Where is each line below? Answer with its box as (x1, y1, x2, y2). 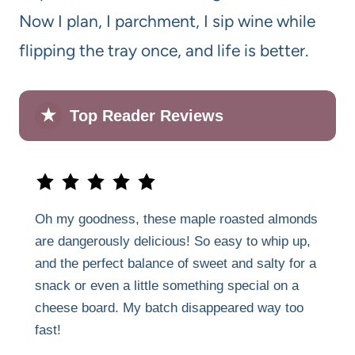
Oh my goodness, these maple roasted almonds (35, 211, 318, 227)
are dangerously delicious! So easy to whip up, (35, 233, 311, 249)
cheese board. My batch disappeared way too (35, 300, 303, 315)
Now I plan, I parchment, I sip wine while (19, 10, 315, 31)
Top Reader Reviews (70, 106, 223, 124)
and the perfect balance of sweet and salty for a (35, 255, 316, 271)
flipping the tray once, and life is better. (19, 40, 308, 60)
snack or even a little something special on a (35, 277, 299, 293)
